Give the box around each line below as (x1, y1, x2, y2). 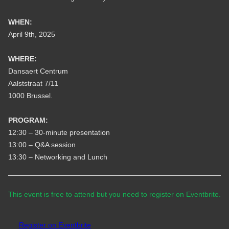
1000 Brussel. (8, 91, 53, 100)
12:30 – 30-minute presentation (8, 128, 110, 137)
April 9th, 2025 (8, 30, 55, 39)
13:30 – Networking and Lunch (8, 153, 107, 162)
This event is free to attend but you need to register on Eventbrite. (8, 190, 221, 199)
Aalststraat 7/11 (8, 79, 58, 88)
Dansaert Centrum (8, 67, 68, 76)
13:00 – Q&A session (8, 141, 76, 149)
